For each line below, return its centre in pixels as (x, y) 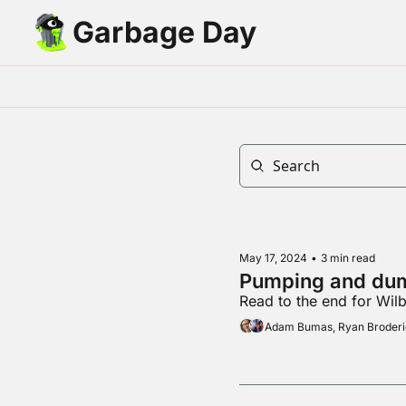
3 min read (348, 257)
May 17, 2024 (274, 257)
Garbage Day (164, 32)
